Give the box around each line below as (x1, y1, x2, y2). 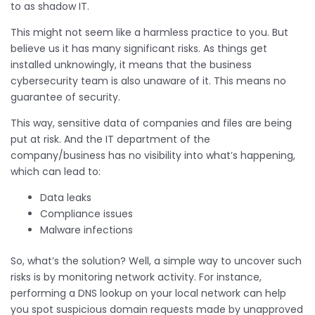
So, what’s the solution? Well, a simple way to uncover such (11, 253, 302, 268)
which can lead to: (11, 164, 101, 179)
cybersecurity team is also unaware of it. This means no (11, 73, 286, 88)
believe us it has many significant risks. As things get (11, 41, 267, 56)
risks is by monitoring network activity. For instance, (11, 269, 262, 284)
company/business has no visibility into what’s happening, (11, 148, 295, 162)
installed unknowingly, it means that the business (11, 57, 252, 72)
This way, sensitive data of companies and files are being (11, 115, 292, 130)
